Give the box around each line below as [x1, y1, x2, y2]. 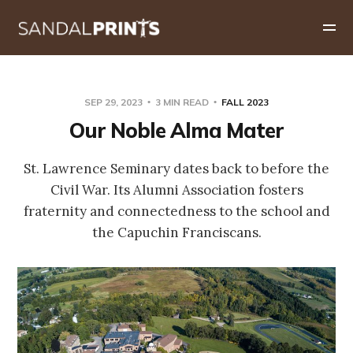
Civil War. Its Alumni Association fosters [50, 181, 303, 199]
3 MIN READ [153, 96, 211, 108]
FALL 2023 [221, 96, 269, 108]
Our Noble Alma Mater [69, 117, 284, 143]
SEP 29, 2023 [84, 96, 145, 108]
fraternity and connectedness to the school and [23, 203, 330, 220]
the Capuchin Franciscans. [91, 224, 262, 241]
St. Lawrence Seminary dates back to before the [24, 160, 329, 177]
